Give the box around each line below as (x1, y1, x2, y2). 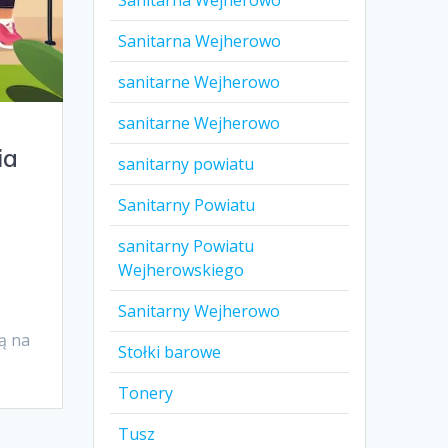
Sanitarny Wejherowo (118, 300, 281, 323)
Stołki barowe (118, 341, 222, 364)
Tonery (118, 382, 174, 405)
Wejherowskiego (118, 259, 245, 282)
